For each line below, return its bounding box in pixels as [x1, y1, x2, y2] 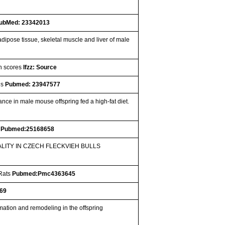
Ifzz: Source [23, 63, 57, 71]
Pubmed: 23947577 [5, 80, 61, 88]
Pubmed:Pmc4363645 [12, 170, 76, 177]
